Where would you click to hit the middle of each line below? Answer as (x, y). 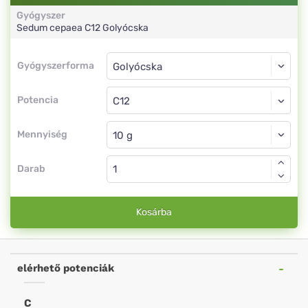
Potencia (38, 100)
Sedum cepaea (51, 28)
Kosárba (154, 212)
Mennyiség (42, 134)
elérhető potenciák (66, 268)
